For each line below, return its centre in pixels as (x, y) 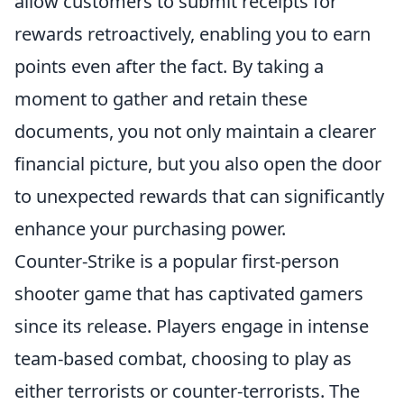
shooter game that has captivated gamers (189, 294)
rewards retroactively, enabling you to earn (193, 34)
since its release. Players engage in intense (192, 326)
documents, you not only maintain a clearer (195, 131)
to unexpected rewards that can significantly (199, 196)
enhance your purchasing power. (150, 229)
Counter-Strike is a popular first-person (177, 261)
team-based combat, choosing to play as (183, 358)
